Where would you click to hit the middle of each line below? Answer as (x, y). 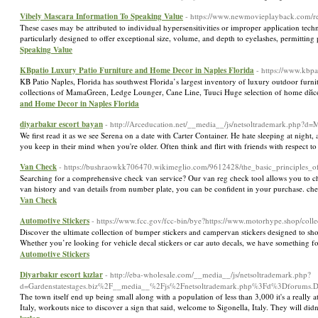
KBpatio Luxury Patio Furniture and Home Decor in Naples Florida (137, 70)
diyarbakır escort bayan (61, 124)
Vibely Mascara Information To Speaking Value (102, 16)
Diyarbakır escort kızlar (61, 275)
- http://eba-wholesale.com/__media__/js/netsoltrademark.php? (208, 274)
